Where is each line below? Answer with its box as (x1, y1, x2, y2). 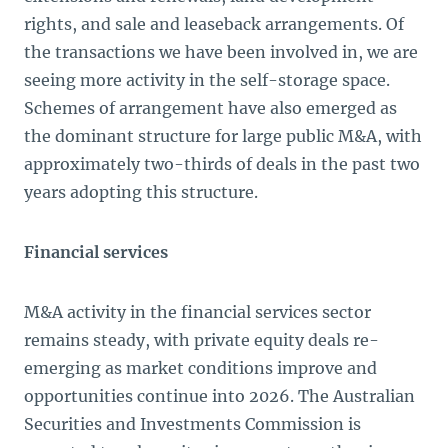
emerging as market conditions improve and (24, 358, 377, 378)
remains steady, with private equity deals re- (24, 330, 379, 350)
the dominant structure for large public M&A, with (24, 126, 422, 146)
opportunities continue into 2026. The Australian (24, 386, 415, 406)
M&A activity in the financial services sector (24, 302, 371, 322)
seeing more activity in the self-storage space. (24, 70, 390, 90)
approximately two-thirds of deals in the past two (24, 154, 420, 174)
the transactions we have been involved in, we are (24, 42, 418, 62)
